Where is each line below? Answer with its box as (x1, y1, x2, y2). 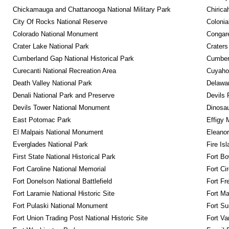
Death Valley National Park (12, 79, 92, 87)
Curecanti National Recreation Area (12, 67, 116, 75)
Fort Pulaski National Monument (12, 202, 108, 210)
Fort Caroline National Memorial (12, 165, 106, 173)
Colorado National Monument (12, 30, 98, 38)
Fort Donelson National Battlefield (12, 177, 112, 185)
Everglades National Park (12, 141, 88, 148)
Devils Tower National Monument (12, 104, 110, 111)
